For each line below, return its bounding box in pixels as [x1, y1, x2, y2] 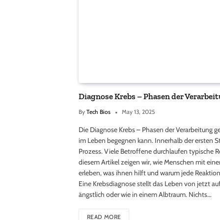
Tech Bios [86, 108, 110, 116]
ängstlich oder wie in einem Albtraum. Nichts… [79, 190, 211, 199]
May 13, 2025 [122, 108, 155, 116]
